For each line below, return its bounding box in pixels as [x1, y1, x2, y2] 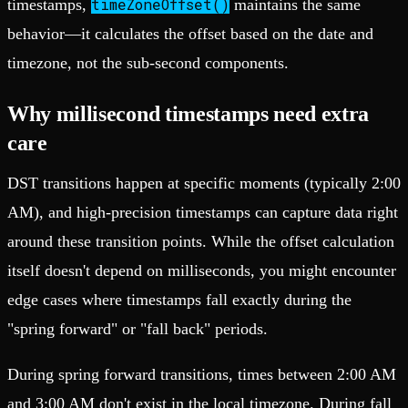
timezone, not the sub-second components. [7, 53, 289, 72]
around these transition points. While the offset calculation [7, 231, 394, 250]
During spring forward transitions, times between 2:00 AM [7, 364, 396, 383]
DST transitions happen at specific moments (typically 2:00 [7, 173, 401, 192]
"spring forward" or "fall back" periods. [7, 319, 268, 338]
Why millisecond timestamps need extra [7, 101, 370, 126]
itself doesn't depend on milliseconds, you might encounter [7, 260, 396, 280]
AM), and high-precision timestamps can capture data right [7, 202, 398, 221]
